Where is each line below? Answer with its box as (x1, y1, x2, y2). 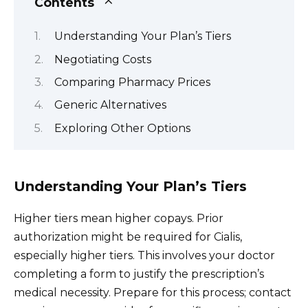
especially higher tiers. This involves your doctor (14, 248, 275, 262)
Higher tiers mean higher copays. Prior (14, 211, 223, 225)
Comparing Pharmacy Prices (54, 75, 210, 89)
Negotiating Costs (54, 52, 151, 66)
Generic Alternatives (54, 98, 166, 112)
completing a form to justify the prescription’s (14, 267, 264, 280)
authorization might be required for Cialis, (14, 230, 242, 243)
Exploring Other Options (54, 121, 190, 135)
